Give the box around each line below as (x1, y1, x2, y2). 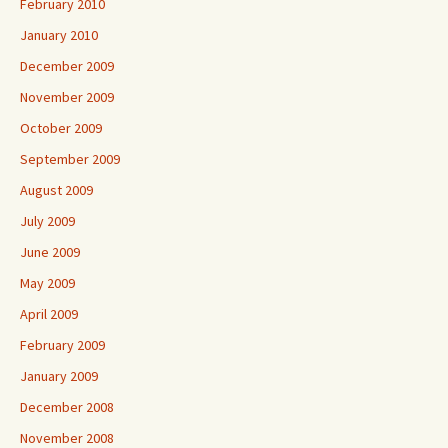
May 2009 (20, 274, 75, 292)
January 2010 (20, 26, 98, 44)
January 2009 (20, 367, 98, 385)
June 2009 (20, 243, 80, 261)
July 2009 (20, 212, 75, 230)
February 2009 (20, 336, 105, 354)
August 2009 (20, 181, 93, 199)
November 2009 (20, 88, 114, 106)
